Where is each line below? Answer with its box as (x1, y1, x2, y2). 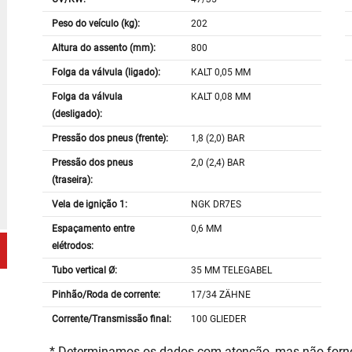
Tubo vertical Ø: (51, 265, 117, 277)
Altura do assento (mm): (51, 42, 156, 54)
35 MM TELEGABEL (191, 265, 273, 277)
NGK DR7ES (191, 199, 242, 211)
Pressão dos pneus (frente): (51, 133, 168, 145)
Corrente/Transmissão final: (51, 313, 171, 325)
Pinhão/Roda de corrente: (51, 289, 160, 301)
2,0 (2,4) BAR (191, 157, 245, 169)
